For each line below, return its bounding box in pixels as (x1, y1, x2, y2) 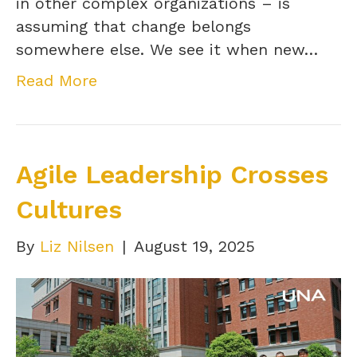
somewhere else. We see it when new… (16, 39, 318, 59)
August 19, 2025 (134, 236, 255, 256)
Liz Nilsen (40, 236, 114, 256)
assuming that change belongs (16, 16, 251, 36)
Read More (16, 70, 97, 90)
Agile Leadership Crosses (16, 159, 328, 190)
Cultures (16, 194, 122, 225)
